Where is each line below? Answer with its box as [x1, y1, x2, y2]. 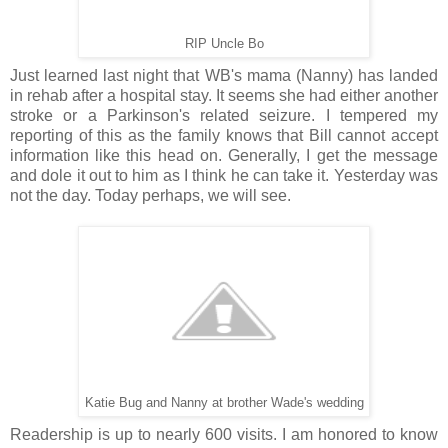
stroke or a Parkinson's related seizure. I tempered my [10, 106, 438, 124]
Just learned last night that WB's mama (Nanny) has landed [10, 66, 438, 84]
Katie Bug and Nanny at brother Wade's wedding [84, 395, 364, 410]
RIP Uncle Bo [184, 36, 264, 51]
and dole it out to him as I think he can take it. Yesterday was [10, 166, 438, 184]
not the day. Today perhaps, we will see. [10, 186, 291, 204]
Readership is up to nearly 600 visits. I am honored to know [10, 425, 438, 443]
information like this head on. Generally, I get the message [10, 146, 438, 164]
